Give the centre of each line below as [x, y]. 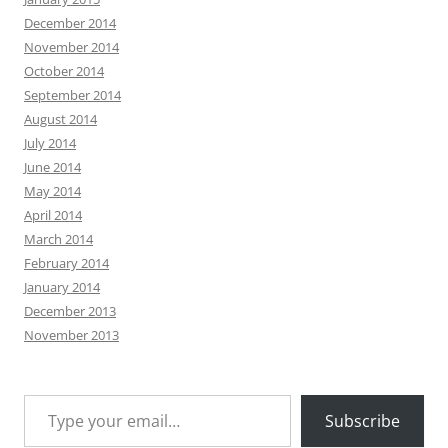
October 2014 [64, 70]
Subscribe [362, 420]
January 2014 [62, 286]
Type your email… [44, 393]
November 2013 [71, 334]
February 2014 [66, 262]
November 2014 [71, 46]
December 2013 [70, 310]
